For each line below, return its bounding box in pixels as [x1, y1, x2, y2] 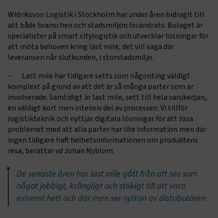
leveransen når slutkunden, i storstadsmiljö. [8, 52, 154, 63]
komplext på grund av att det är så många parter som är [8, 81, 194, 92]
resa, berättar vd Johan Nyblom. [8, 145, 114, 156]
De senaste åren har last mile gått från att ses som [17, 167, 197, 180]
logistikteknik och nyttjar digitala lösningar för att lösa [8, 113, 193, 124]
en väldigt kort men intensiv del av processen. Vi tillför [8, 102, 188, 113]
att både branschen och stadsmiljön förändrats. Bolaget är [8, 19, 203, 31]
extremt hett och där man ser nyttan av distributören [17, 192, 205, 204]
